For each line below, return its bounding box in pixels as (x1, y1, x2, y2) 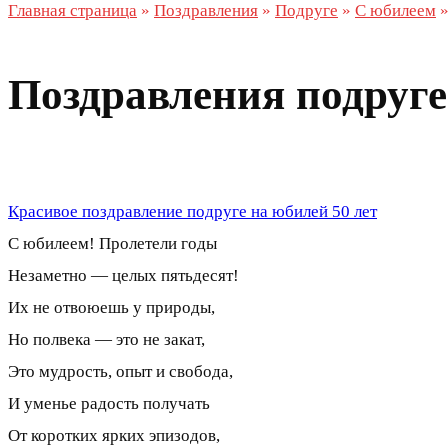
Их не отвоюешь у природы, (8, 297, 215, 317)
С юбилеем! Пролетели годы (8, 233, 217, 253)
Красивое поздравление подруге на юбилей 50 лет (8, 201, 377, 221)
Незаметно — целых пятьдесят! (8, 265, 239, 285)
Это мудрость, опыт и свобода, (8, 361, 233, 381)
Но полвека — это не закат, (8, 329, 205, 349)
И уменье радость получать (8, 393, 210, 413)
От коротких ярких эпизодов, (8, 425, 220, 445)
